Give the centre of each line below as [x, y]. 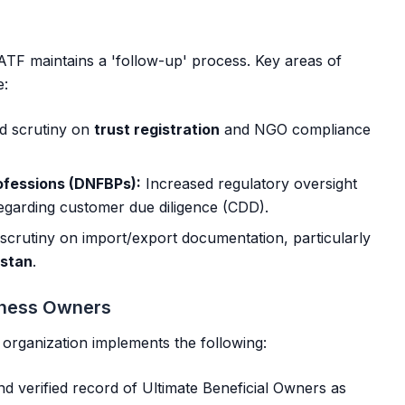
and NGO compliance [295, 129]
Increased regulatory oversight [249, 184]
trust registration [157, 129]
